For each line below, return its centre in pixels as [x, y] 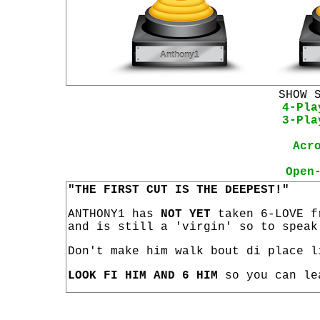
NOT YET [186, 214]
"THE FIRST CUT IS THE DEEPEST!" [179, 190]
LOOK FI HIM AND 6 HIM [143, 276]
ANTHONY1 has [114, 214]
